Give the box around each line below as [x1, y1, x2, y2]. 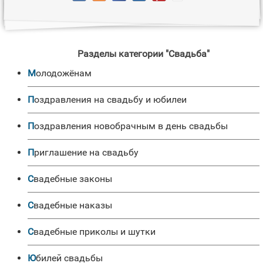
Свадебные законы [33, 173, 112, 184]
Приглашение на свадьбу [34, 147, 139, 158]
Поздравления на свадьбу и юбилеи [34, 94, 187, 105]
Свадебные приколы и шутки [33, 226, 156, 237]
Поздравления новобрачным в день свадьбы [34, 120, 228, 131]
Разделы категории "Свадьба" [77, 48, 210, 59]
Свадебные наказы [33, 200, 112, 211]
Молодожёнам [36, 68, 92, 79]
